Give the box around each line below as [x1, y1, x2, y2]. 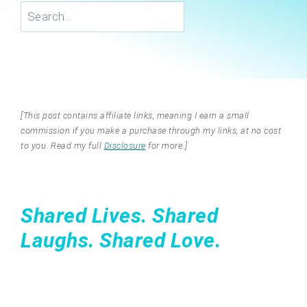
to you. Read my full [21, 140, 104, 151]
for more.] [145, 140, 187, 151]
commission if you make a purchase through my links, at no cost [21, 125, 281, 136]
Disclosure [103, 140, 146, 151]
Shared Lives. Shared [21, 203, 218, 228]
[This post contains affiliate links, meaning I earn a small [21, 110, 249, 121]
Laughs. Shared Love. [21, 228, 221, 252]
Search [153, 3, 188, 16]
